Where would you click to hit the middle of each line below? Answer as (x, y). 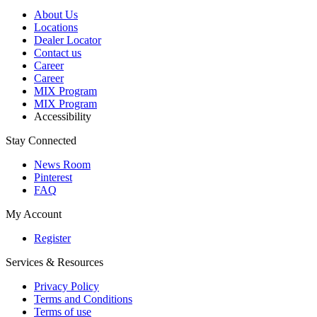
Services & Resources (54, 263)
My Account (34, 214)
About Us (56, 15)
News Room (62, 165)
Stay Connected (41, 141)
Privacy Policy (67, 287)
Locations (56, 28)
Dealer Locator (68, 40)
